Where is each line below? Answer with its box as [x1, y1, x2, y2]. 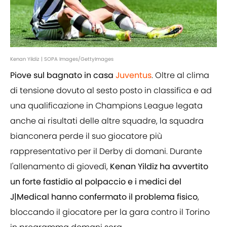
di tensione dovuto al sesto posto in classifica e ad [10, 85, 212, 97]
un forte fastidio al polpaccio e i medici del [10, 176, 181, 188]
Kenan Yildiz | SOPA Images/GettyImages [10, 55, 113, 63]
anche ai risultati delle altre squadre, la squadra [10, 115, 204, 127]
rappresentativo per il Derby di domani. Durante [10, 145, 202, 158]
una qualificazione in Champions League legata [10, 100, 203, 112]
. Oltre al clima [152, 69, 209, 82]
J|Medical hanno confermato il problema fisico [10, 191, 198, 203]
